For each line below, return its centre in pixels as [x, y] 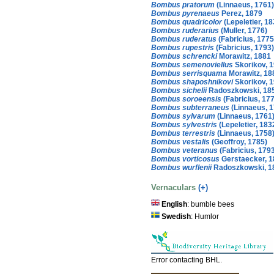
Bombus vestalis [180, 142]
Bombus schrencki [184, 56]
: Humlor [205, 217]
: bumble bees [211, 205]
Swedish [176, 217]
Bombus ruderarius [185, 30]
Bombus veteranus [184, 150]
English [174, 205]
